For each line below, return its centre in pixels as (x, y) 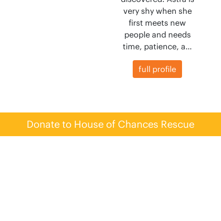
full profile (157, 69)
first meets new (157, 23)
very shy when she (157, 11)
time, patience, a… (157, 46)
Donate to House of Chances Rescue (110, 124)
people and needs (157, 35)
